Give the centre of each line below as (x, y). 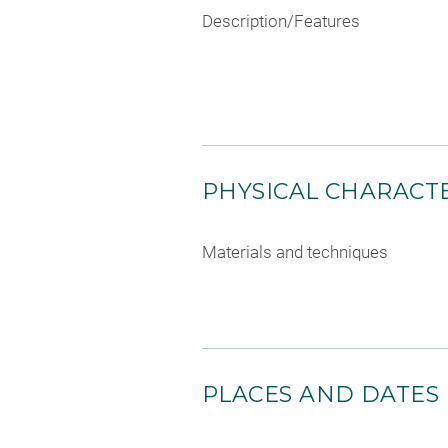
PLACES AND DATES (321, 394)
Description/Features (281, 21)
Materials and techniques (295, 252)
